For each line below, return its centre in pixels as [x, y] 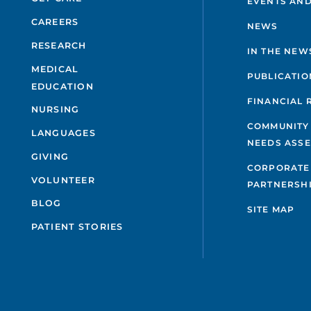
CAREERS [55, 22]
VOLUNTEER [63, 180]
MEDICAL [55, 69]
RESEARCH [59, 45]
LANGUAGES [63, 133]
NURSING [55, 110]
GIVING [50, 156]
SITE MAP [271, 210]
